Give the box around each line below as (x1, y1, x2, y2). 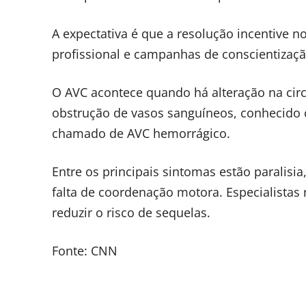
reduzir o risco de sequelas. (52, 204, 210, 221)
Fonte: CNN (52, 242, 117, 260)
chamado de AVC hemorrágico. (52, 125, 230, 142)
